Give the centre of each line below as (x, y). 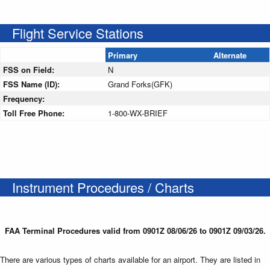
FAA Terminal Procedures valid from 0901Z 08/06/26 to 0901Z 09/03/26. (135, 230)
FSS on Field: (30, 69)
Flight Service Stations (78, 33)
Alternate (230, 55)
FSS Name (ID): (33, 84)
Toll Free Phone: (35, 113)
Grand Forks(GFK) (140, 84)
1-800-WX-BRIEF (138, 113)
